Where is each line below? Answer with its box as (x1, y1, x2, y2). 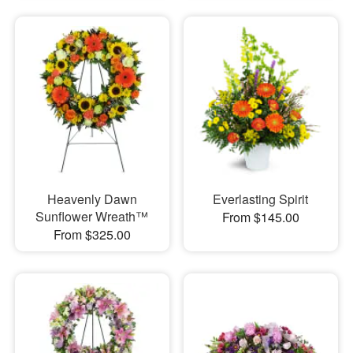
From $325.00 (53, 225, 131, 243)
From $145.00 (221, 207, 299, 226)
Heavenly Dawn (46, 189, 137, 208)
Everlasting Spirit (213, 189, 309, 208)
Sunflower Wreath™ (35, 206, 149, 225)
